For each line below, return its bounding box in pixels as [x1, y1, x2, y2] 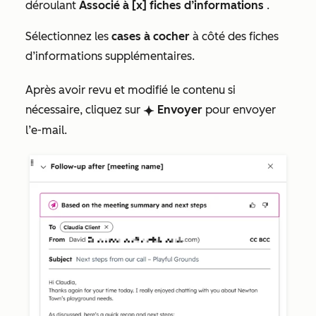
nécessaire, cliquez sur [25, 103, 143, 117]
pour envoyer [202, 103, 276, 117]
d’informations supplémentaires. [25, 49, 195, 63]
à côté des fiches [190, 30, 279, 44]
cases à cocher [111, 30, 190, 44]
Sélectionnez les [25, 30, 111, 44]
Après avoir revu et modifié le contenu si [25, 83, 236, 97]
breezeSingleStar [143, 105, 154, 117]
